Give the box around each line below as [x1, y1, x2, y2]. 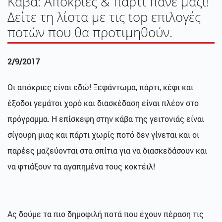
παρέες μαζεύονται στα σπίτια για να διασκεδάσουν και [7, 145, 207, 156]
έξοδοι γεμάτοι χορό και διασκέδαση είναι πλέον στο [7, 97, 199, 108]
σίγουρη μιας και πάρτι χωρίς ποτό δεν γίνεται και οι [7, 129, 199, 140]
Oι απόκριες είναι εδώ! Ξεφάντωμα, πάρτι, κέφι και [7, 81, 193, 92]
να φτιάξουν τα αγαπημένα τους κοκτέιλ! [7, 161, 157, 171]
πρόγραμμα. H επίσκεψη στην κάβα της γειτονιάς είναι [7, 113, 204, 124]
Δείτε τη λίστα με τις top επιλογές [7, 7, 201, 26]
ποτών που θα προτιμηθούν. [7, 23, 172, 41]
